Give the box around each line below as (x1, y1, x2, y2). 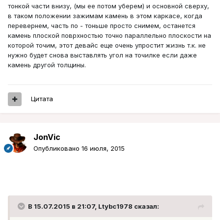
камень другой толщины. (8, 61, 86, 69)
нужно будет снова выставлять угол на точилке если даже (8, 51, 197, 59)
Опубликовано (33, 144, 82, 153)
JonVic (33, 132, 60, 142)
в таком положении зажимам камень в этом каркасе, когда (8, 12, 202, 20)
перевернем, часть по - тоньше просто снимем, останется (8, 22, 195, 30)
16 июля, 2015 (82, 144, 125, 153)
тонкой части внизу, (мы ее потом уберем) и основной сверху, (8, 2, 209, 10)
